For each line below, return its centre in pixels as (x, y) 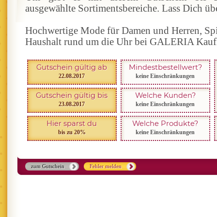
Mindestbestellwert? (165, 67)
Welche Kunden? (165, 95)
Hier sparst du (72, 124)
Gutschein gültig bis (72, 95)
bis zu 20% (72, 132)
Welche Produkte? (165, 124)
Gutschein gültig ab (72, 67)
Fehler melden (106, 166)
